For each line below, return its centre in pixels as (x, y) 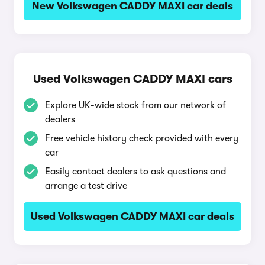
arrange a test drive (86, 186)
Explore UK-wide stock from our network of (135, 105)
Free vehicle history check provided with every (142, 138)
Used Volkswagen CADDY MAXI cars (132, 79)
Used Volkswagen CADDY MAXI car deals (132, 216)
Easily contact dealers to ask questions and (135, 172)
